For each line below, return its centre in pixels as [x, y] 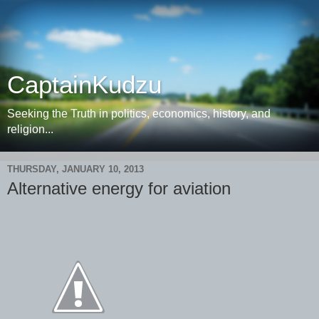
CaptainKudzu [84, 85]
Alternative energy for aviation [119, 188]
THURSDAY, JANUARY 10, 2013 [75, 169]
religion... [30, 129]
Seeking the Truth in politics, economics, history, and [139, 114]
